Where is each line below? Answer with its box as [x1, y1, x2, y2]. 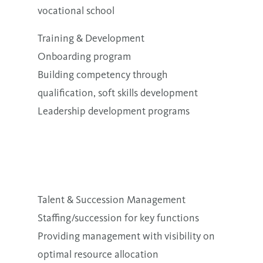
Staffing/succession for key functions [38, 211, 199, 224]
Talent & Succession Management [38, 193, 186, 206]
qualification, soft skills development [38, 86, 198, 99]
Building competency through [38, 68, 167, 81]
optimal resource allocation [38, 247, 159, 261]
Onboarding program [38, 49, 131, 63]
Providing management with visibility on [38, 229, 215, 242]
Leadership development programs [38, 104, 190, 117]
